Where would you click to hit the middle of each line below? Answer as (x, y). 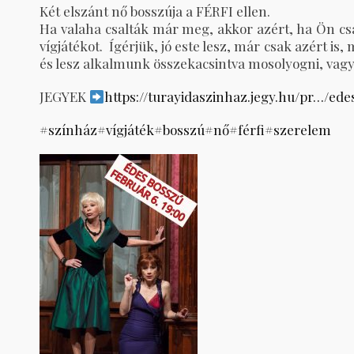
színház (73, 130)
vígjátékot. (73, 46)
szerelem (302, 130)
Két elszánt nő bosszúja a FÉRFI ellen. (155, 11)
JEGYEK (64, 96)
